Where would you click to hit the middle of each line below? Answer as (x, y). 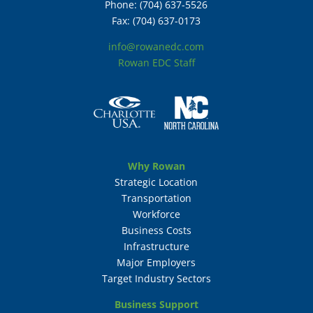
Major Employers (156, 263)
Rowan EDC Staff (156, 62)
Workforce (156, 214)
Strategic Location (156, 182)
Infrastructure (156, 247)
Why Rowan (156, 166)
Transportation (156, 198)
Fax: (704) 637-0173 (156, 20)
